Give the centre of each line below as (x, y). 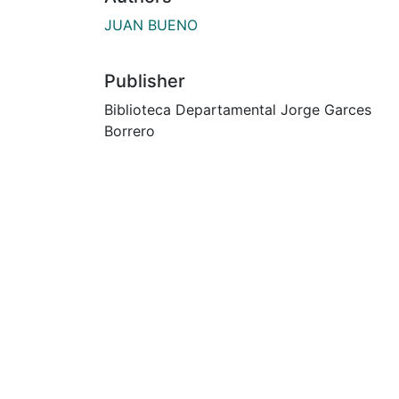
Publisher (145, 81)
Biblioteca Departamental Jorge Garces (238, 109)
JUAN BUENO (151, 24)
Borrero (130, 130)
